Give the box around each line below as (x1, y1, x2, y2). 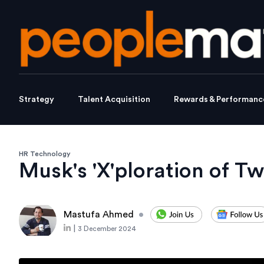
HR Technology (19, 150, 71, 158)
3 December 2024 (78, 225, 136, 233)
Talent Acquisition (78, 95, 150, 104)
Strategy (19, 95, 54, 104)
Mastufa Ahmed (64, 210, 134, 220)
